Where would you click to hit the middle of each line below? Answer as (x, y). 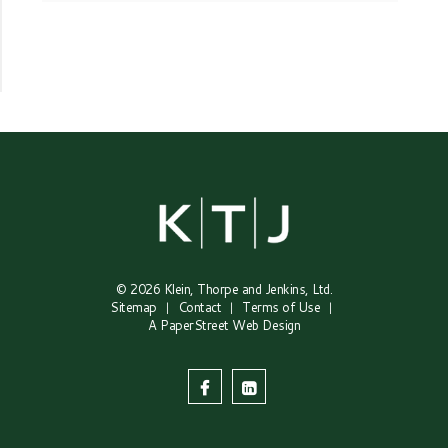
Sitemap (133, 306)
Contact (199, 306)
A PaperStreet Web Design (224, 324)
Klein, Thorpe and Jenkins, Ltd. (247, 288)
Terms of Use (281, 306)
